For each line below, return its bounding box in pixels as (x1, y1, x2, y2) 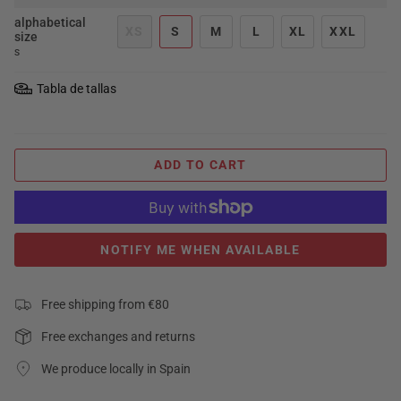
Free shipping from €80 (41, 296, 169, 311)
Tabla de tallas (37, 81, 116, 96)
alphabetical (14, 14, 86, 30)
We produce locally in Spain (41, 361, 191, 376)
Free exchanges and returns (41, 328, 195, 344)
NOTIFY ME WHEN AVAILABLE (100, 242, 301, 257)
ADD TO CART (154, 158, 247, 173)
